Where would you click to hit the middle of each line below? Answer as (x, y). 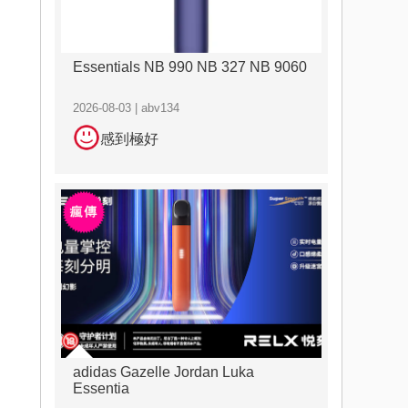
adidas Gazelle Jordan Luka (163, 372)
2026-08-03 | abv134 (126, 108)
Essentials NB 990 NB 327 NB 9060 (189, 67)
